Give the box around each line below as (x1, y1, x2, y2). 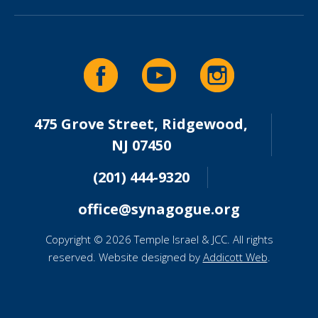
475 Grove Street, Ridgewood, (34, 114, 248, 133)
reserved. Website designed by (48, 250, 203, 264)
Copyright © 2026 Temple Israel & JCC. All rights (45, 232, 273, 246)
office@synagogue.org (78, 199, 240, 219)
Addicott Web (202, 250, 268, 264)
